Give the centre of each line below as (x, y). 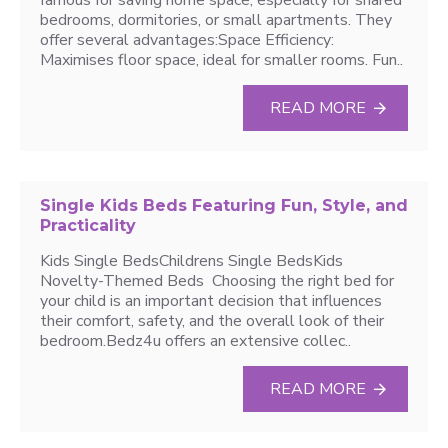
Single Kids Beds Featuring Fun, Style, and (224, 205)
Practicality (88, 225)
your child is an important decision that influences (211, 301)
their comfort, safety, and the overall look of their (212, 321)
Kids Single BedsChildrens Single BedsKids (191, 261)
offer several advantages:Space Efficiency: (187, 40)
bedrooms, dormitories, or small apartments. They (216, 20)
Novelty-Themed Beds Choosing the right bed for (217, 281)
